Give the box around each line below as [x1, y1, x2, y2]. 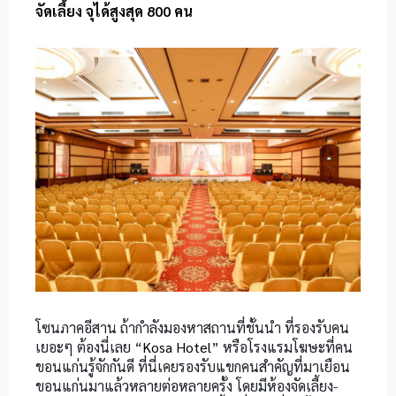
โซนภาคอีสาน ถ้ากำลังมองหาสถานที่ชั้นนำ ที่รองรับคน [35, 318, 349, 338]
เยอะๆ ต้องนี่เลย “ [35, 338, 142, 357]
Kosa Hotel [142, 338, 211, 357]
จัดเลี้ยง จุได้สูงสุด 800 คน [35, 2, 193, 21]
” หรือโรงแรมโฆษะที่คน [211, 338, 353, 357]
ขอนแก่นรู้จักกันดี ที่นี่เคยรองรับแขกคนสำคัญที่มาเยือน [35, 357, 350, 377]
